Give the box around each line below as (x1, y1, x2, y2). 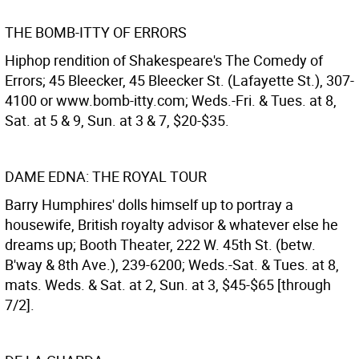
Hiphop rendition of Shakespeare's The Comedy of (5, 50, 323, 70)
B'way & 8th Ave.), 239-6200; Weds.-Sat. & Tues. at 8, (5, 255, 339, 274)
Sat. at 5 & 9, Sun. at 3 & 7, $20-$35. (5, 111, 229, 130)
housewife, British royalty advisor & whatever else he (5, 215, 338, 234)
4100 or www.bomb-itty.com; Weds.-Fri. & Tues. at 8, (5, 91, 337, 110)
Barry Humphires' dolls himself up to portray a (5, 195, 293, 214)
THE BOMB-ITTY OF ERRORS (5, 22, 187, 42)
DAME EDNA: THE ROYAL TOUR (5, 167, 207, 186)
